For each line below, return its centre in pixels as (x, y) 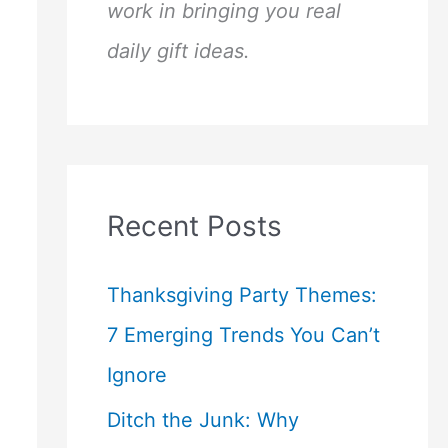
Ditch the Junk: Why (202, 420)
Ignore (136, 375)
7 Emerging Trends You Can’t (243, 335)
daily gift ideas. (178, 51)
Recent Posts (194, 226)
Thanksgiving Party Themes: (241, 295)
